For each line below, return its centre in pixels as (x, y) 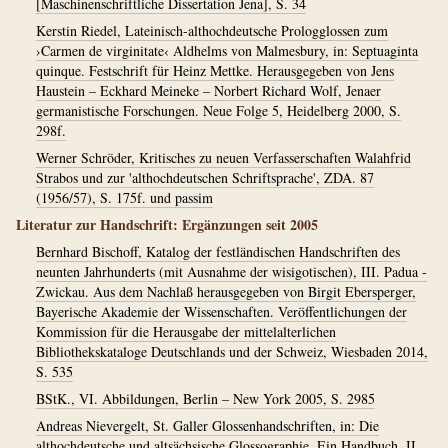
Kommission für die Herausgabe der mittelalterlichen (186, 331)
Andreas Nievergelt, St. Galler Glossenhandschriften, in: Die (207, 425)
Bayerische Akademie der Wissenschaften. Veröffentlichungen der (221, 311)
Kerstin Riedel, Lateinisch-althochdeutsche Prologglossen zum (212, 30)
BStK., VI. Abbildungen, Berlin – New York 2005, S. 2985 (205, 398)
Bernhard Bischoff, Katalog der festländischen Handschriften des (218, 251)
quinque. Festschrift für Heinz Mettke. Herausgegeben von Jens (215, 70)
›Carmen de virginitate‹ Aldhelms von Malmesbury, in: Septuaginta (227, 50)
